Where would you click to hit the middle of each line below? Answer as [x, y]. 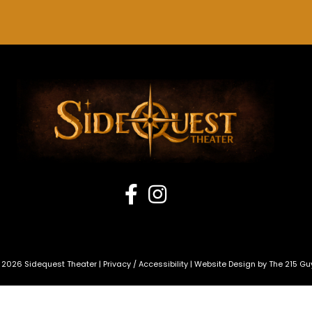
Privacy [117, 264]
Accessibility [163, 264]
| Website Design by [228, 264]
